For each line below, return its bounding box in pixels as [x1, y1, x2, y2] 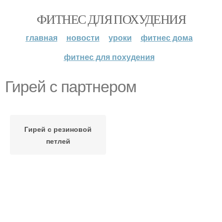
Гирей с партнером [5, 78, 136, 96]
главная [25, 32, 57, 43]
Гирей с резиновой [24, 124, 92, 134]
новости [66, 32, 100, 43]
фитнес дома [140, 32, 193, 43]
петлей [46, 136, 70, 146]
